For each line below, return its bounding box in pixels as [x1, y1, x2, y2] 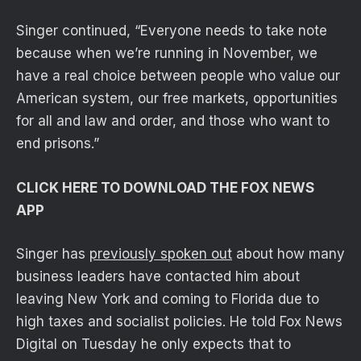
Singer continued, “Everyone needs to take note [16, 23, 327, 39]
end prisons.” [16, 135, 99, 152]
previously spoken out [89, 245, 232, 262]
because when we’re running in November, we [16, 45, 317, 62]
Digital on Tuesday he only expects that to [16, 335, 291, 352]
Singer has [16, 245, 89, 262]
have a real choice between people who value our [16, 68, 340, 85]
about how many [232, 245, 345, 262]
